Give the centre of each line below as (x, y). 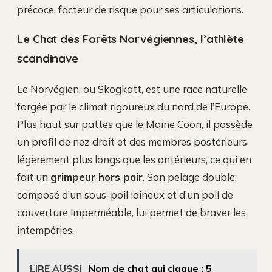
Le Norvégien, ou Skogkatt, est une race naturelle (132, 89)
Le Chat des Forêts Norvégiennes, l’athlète (131, 39)
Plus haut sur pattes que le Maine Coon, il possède (135, 124)
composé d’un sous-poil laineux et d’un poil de (125, 195)
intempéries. (46, 230)
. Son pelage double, (190, 177)
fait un (34, 177)
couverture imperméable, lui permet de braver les (131, 212)
